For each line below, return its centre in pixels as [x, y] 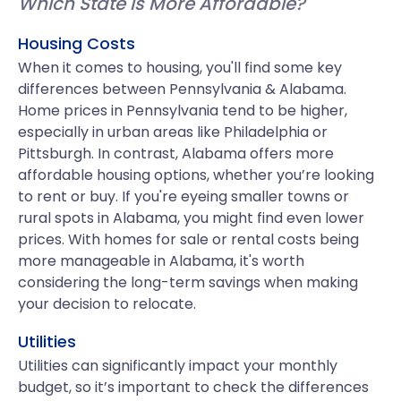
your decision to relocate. [107, 304]
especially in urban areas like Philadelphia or [173, 132]
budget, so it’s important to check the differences [193, 387]
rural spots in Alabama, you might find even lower [191, 218]
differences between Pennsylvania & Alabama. [182, 89]
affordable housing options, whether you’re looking [196, 175]
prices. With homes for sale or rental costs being [188, 239]
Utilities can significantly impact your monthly [178, 366]
